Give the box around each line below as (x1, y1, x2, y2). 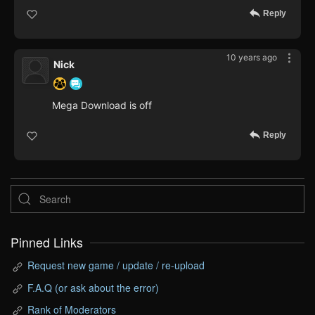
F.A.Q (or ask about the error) (27, 280, 159, 295)
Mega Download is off (52, 99, 152, 112)
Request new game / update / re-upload (27, 258, 205, 273)
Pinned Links (11, 233, 83, 252)
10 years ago (226, 52, 277, 63)
